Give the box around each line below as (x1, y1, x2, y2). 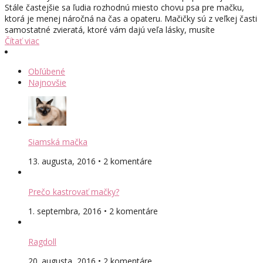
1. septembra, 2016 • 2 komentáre (28, 205, 158, 217)
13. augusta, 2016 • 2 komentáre (28, 155, 152, 167)
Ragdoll (28, 235, 56, 247)
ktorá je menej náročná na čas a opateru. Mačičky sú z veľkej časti (5, 12, 257, 24)
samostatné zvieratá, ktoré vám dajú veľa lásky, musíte (5, 23, 215, 35)
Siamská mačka (28, 136, 87, 147)
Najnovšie (28, 76, 66, 88)
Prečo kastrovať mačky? (28, 186, 119, 197)
